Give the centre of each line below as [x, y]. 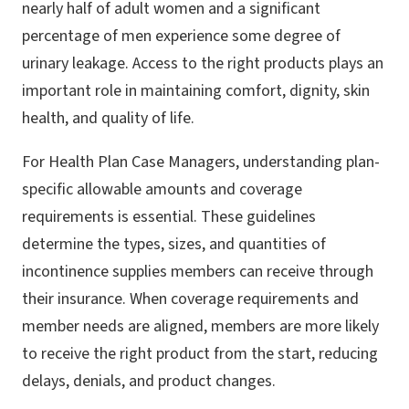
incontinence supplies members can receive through [198, 272]
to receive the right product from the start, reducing [200, 354]
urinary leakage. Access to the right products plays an [203, 64]
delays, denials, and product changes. [149, 382]
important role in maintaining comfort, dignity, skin [196, 91]
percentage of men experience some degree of [181, 37]
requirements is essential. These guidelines [169, 217]
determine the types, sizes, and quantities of [174, 245]
